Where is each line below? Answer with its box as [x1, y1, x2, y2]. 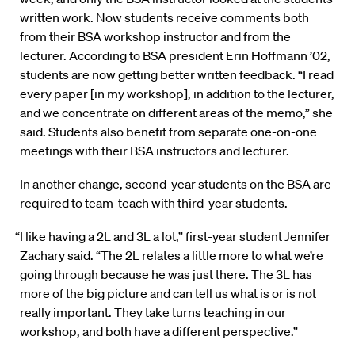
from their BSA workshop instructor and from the [20, 29, 291, 45]
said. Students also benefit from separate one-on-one [20, 124, 317, 140]
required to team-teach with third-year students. [20, 195, 288, 212]
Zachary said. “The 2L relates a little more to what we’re [20, 247, 323, 264]
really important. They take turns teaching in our [20, 304, 286, 321]
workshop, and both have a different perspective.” [20, 323, 298, 340]
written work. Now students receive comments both [20, 10, 309, 26]
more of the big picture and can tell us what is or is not [20, 285, 316, 302]
